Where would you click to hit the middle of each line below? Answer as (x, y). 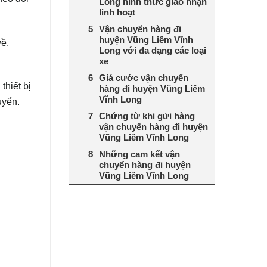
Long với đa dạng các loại (152, 50)
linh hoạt (117, 12)
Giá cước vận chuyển (143, 77)
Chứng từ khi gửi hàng (147, 116)
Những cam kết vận (139, 154)
